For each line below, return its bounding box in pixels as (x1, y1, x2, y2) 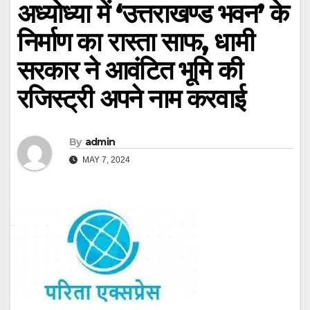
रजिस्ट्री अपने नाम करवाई (17, 82, 245, 116)
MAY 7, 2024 (80, 154, 130, 165)
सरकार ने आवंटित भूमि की (17, 54, 242, 87)
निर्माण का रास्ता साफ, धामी (17, 26, 254, 59)
